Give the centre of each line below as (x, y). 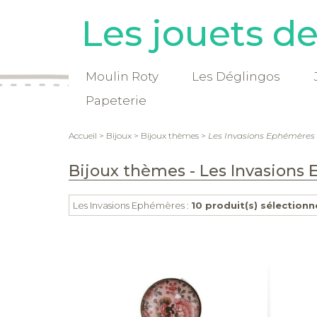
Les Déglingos (236, 76)
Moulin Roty (122, 76)
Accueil (83, 136)
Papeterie (116, 100)
